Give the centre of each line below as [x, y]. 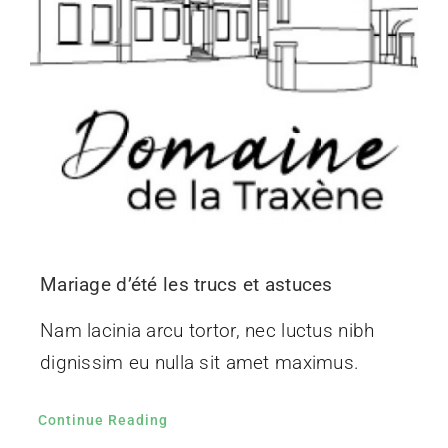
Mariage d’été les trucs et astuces [186, 284]
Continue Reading [102, 419]
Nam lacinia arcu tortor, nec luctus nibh [207, 330]
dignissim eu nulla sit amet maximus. [199, 362]
